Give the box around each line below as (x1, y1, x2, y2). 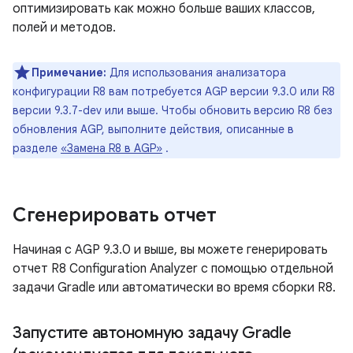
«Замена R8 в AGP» (61, 141, 162, 155)
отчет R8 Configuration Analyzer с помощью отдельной (13, 261, 333, 277)
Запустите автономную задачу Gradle (13, 323, 292, 343)
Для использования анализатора (110, 65, 286, 80)
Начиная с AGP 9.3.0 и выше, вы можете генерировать (13, 242, 328, 258)
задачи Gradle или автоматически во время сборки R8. (13, 280, 336, 295)
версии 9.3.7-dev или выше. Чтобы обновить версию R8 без (13, 103, 333, 117)
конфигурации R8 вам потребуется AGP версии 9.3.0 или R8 (13, 84, 335, 98)
